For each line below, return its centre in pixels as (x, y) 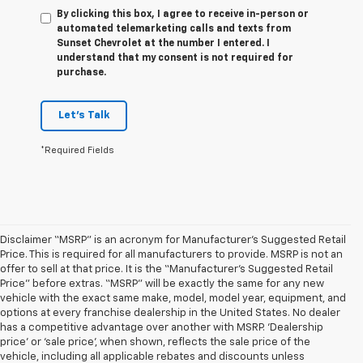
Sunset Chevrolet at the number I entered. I (163, 43)
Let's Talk (84, 115)
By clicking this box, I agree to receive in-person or (183, 14)
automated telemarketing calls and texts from (174, 29)
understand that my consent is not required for (175, 58)
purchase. (81, 73)
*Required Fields (77, 150)
